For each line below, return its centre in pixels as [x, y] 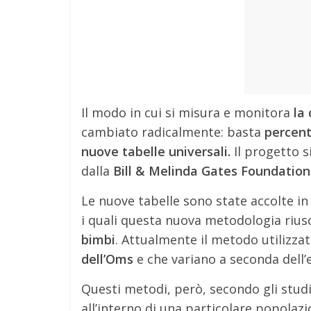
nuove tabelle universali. [156, 151]
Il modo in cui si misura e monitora [187, 112]
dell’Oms [107, 259]
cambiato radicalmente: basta [173, 132]
